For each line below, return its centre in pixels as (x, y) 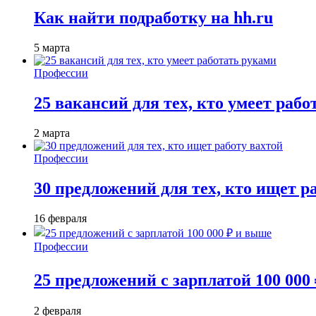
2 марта (52, 133)
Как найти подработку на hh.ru (153, 18)
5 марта (52, 48)
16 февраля (60, 218)
